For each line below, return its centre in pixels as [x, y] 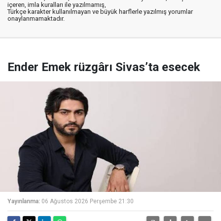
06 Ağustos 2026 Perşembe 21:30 [88, 201]
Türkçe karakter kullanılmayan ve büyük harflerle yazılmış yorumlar [100, 11]
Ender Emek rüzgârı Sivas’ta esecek [104, 67]
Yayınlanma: [24, 201]
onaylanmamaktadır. [36, 18]
